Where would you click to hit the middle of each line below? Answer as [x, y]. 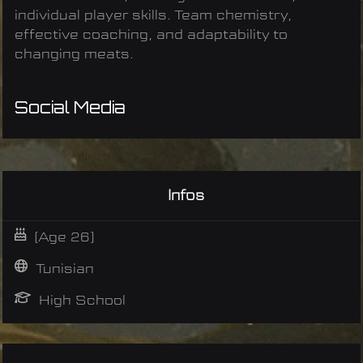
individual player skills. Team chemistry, [153, 15]
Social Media [70, 107]
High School [82, 301]
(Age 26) [64, 237]
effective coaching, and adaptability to [151, 35]
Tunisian [65, 269]
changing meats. [76, 54]
